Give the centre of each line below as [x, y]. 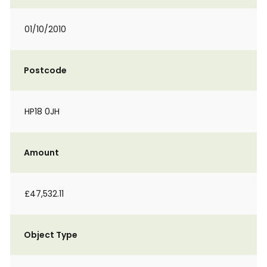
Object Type [51, 235]
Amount [41, 153]
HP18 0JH [42, 111]
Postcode [45, 70]
